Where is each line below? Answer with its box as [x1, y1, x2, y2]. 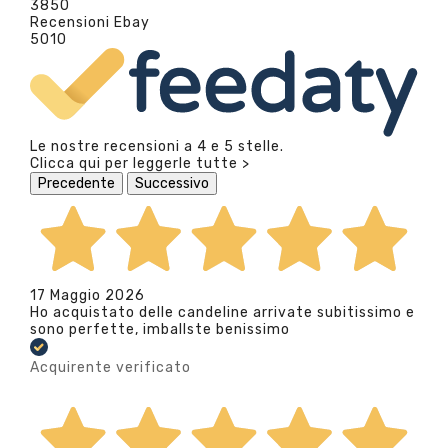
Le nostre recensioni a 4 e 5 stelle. [30, 137, 284, 155]
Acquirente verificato [30, 358, 191, 376]
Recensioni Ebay [30, 13, 150, 31]
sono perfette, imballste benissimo [30, 320, 290, 338]
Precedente [38, 174, 115, 192]
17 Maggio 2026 [30, 286, 145, 304]
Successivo [135, 174, 209, 192]
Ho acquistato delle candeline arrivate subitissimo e [30, 303, 415, 321]
